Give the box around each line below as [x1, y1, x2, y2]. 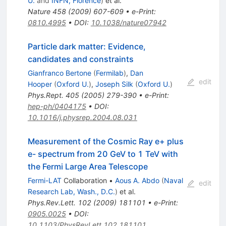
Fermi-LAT [27, 176, 62, 185]
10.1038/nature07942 [90, 18, 166, 27]
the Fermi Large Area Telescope [27, 161, 148, 172]
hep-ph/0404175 [27, 102, 86, 111]
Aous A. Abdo [115, 176, 159, 185]
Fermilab [95, 69, 124, 78]
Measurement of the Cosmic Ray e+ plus [27, 136, 184, 147]
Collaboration [61, 176, 107, 185]
